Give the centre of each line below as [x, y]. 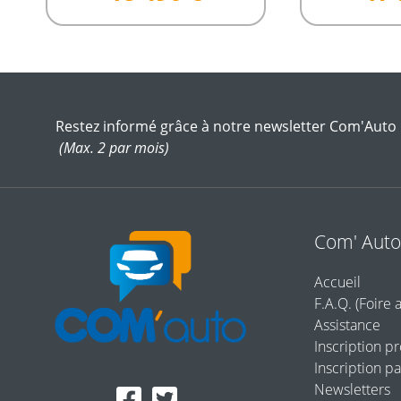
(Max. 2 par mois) [114, 147]
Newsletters [352, 389]
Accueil [337, 282]
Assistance [347, 324]
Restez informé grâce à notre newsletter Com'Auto [226, 126]
